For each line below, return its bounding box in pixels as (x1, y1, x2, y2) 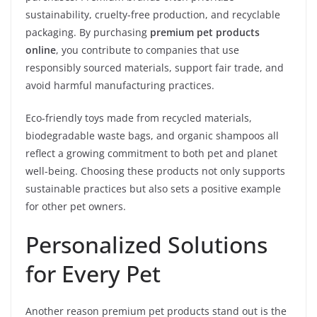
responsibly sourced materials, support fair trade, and (25, 60, 284, 74)
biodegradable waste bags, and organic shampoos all (25, 128, 279, 142)
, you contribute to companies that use (56, 42, 239, 57)
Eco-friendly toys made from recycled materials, (25, 110, 252, 125)
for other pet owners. (25, 199, 126, 213)
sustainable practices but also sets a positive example (25, 181, 281, 195)
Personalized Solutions (25, 229, 267, 260)
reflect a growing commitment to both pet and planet (25, 146, 277, 160)
